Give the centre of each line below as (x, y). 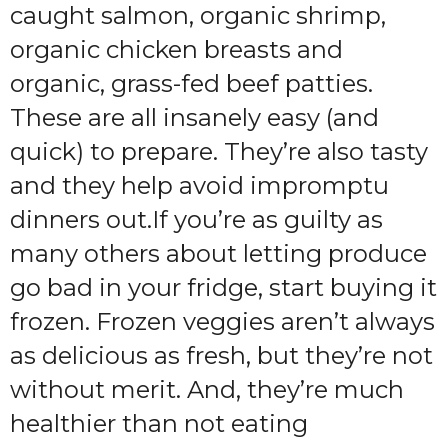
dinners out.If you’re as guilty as (196, 219)
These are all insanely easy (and (194, 117)
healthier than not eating (159, 423)
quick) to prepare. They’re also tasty (219, 151)
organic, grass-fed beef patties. (191, 83)
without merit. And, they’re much (207, 389)
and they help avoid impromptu (199, 185)
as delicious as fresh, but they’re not (221, 355)
